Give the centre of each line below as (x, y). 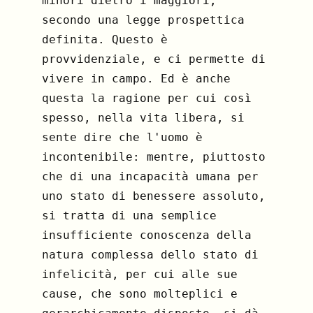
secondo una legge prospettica (143, 20)
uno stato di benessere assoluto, (154, 196)
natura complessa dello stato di (150, 254)
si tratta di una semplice (129, 215)
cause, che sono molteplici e (140, 293)
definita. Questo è (105, 39)
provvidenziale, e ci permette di (154, 59)
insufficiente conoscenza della (147, 235)
